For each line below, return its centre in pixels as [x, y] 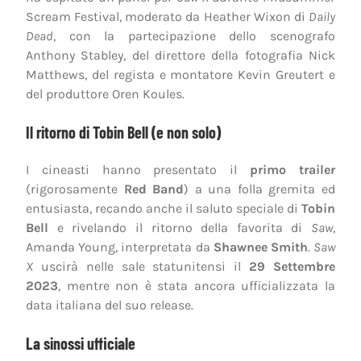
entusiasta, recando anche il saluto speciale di [164, 208]
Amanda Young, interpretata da [120, 247]
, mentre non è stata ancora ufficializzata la [197, 285]
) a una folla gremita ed [260, 189]
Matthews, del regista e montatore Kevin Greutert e [180, 74]
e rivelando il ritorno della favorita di [180, 227]
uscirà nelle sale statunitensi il [141, 266]
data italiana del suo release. [110, 305]
